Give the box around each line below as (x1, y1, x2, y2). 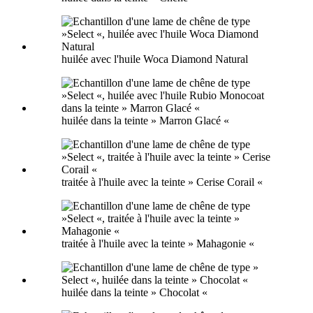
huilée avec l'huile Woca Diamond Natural (61, 52, 248, 65)
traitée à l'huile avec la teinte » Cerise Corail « (61, 175, 263, 188)
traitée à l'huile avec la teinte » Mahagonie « (61, 237, 254, 249)
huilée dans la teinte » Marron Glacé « (61, 114, 229, 126)
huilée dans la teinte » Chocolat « (61, 286, 208, 298)
